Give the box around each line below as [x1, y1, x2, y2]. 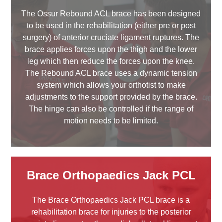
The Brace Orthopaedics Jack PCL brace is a [32, 196, 190, 205]
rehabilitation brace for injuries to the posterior [31, 208, 191, 217]
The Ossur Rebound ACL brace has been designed [21, 9, 201, 18]
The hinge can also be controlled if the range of [29, 105, 193, 113]
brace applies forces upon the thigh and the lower [25, 45, 197, 54]
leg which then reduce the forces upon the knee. [27, 57, 195, 66]
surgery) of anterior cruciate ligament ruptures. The [23, 33, 199, 42]
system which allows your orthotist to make [36, 81, 186, 90]
